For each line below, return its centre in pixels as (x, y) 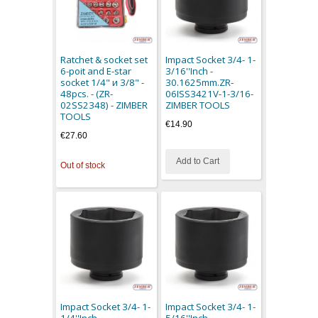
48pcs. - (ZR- (87, 93)
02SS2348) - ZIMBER (104, 105)
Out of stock (83, 165)
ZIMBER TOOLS (197, 105)
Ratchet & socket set (104, 59)
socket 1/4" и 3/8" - (103, 82)
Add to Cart (197, 161)
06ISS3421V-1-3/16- (209, 93)
